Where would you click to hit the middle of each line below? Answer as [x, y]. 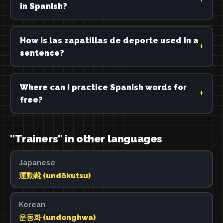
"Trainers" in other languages [86, 139]
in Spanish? [43, 6]
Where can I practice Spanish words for [103, 87]
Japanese [37, 163]
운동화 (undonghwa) [57, 217]
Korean [32, 204]
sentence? [42, 53]
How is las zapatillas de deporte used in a [109, 40]
